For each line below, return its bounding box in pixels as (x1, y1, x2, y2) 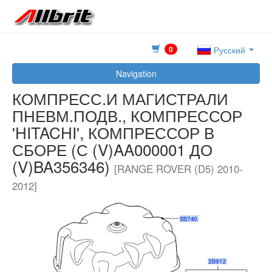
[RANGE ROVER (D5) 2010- (114, 161, 243, 177)
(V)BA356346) (12, 155, 114, 178)
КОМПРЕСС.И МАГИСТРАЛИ (12, 87, 228, 110)
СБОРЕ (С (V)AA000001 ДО (12, 138, 212, 161)
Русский (214, 44, 245, 56)
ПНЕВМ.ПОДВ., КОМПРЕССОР (12, 104, 242, 127)
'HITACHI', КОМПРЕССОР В (12, 121, 214, 144)
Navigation (115, 67, 157, 80)
